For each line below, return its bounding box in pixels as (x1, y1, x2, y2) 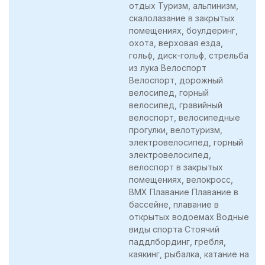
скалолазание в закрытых (129, 12, 235, 23)
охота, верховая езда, (129, 37, 223, 48)
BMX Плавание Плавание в (129, 186, 238, 197)
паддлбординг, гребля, (129, 236, 226, 247)
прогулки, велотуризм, (129, 124, 222, 135)
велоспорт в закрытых (129, 161, 223, 172)
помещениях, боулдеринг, (129, 25, 238, 35)
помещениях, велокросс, (129, 174, 233, 185)
